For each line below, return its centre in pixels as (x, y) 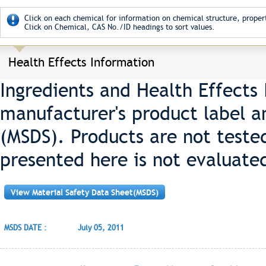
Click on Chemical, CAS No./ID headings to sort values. (120, 27)
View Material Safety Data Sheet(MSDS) (85, 192)
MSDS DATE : (26, 228)
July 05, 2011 (101, 228)
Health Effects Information (81, 62)
